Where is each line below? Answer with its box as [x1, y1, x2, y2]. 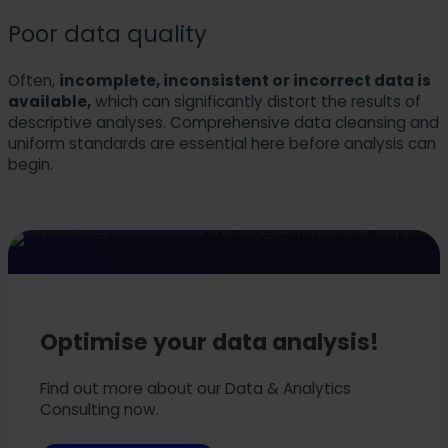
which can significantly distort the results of [91, 91, 421, 113]
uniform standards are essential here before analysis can [8, 133, 436, 155]
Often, [8, 70, 59, 92]
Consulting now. [40, 399, 159, 421]
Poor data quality [8, 17, 207, 50]
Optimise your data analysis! [40, 325, 379, 358]
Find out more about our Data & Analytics [40, 378, 351, 400]
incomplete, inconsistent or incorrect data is [59, 70, 431, 92]
